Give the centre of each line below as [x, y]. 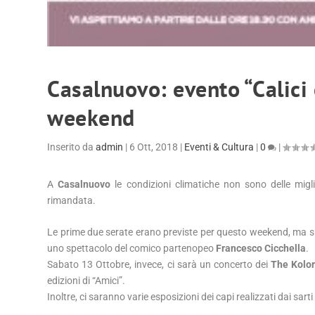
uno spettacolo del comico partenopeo [132, 248]
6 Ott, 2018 [154, 147]
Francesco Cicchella [261, 248]
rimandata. [72, 200]
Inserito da [72, 147]
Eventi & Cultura [219, 147]
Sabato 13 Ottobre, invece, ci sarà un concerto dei [159, 264]
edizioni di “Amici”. [86, 280]
